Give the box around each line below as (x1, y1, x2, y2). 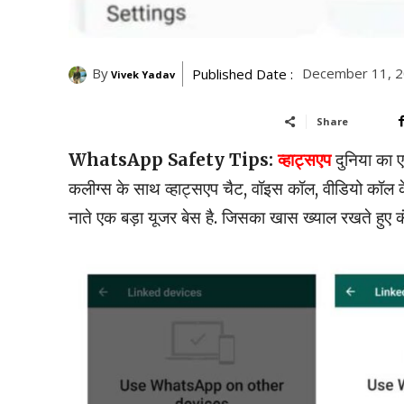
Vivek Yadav (111, 68, 175, 82)
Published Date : (192, 65, 293, 84)
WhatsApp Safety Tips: (69, 149, 273, 171)
